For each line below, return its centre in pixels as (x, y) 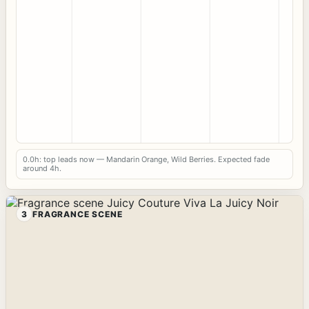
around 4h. (42, 169)
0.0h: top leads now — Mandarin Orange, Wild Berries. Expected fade (146, 160)
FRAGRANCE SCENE (78, 214)
